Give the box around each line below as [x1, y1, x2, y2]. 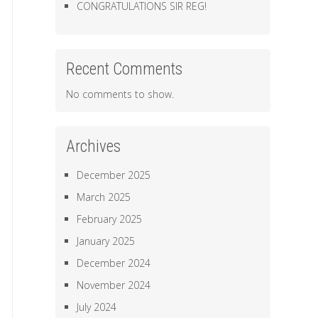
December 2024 [77, 256, 151, 270]
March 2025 [77, 190, 131, 204]
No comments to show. [66, 87, 175, 101]
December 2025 [77, 168, 151, 182]
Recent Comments [66, 60, 183, 79]
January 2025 [77, 234, 136, 248]
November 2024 [77, 278, 151, 292]
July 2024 [77, 300, 117, 314]
